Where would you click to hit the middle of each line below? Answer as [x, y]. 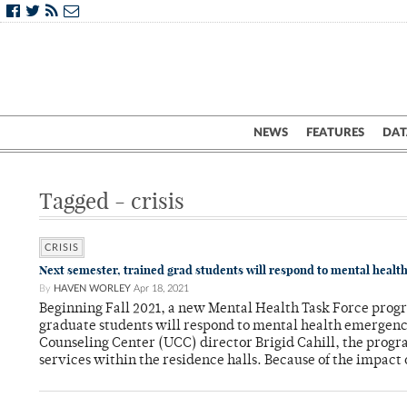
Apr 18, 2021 [161, 288]
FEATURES [335, 133]
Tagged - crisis [112, 201]
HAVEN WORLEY [92, 288]
